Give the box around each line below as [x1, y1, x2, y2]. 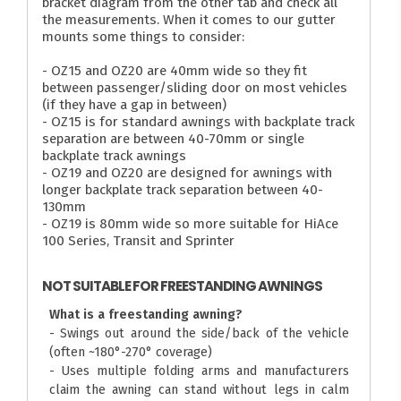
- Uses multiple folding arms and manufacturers [48, 363, 350, 380]
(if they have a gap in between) [42, 97, 227, 114]
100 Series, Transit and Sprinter [42, 233, 235, 250]
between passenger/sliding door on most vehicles [42, 80, 348, 97]
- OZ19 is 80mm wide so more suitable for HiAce [42, 216, 339, 233]
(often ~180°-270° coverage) [48, 344, 212, 361]
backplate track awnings [42, 148, 187, 165]
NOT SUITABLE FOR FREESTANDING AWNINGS [42, 276, 323, 295]
